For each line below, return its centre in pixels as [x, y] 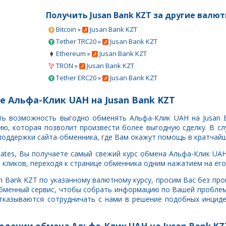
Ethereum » [73, 53]
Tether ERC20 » [78, 78]
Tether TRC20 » [78, 41]
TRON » [67, 66]
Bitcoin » [68, 29]
